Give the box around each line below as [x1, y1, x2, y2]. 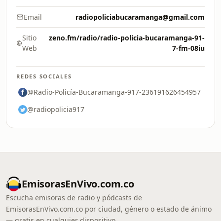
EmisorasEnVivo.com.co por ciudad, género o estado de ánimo [6, 204, 212, 214]
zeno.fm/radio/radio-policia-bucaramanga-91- [49, 33, 205, 42]
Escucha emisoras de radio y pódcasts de [6, 193, 142, 202]
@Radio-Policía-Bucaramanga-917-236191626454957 [27, 87, 201, 97]
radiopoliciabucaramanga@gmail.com [75, 12, 205, 22]
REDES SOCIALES [16, 73, 72, 80]
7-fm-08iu [172, 43, 205, 53]
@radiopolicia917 [27, 105, 84, 114]
